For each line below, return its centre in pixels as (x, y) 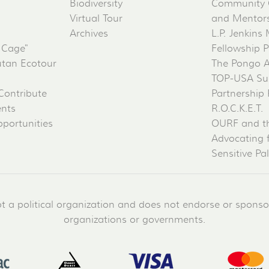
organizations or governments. (134, 220)
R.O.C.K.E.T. (237, 109)
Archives (89, 34)
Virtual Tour (96, 19)
